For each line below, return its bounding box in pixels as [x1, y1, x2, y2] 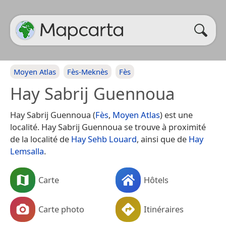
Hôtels [144, 174, 168, 186]
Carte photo [38, 203, 84, 215]
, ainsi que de [137, 133, 189, 145]
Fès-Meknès [67, 67, 108, 77]
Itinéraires [144, 203, 184, 215]
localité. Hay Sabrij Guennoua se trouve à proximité [10, 121, 206, 133]
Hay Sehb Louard [71, 133, 137, 145]
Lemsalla [10, 145, 44, 157]
